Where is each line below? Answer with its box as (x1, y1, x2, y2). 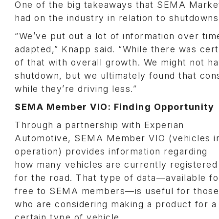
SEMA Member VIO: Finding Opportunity (15, 102, 214, 112)
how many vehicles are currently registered (15, 159, 218, 170)
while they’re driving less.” (15, 84, 137, 94)
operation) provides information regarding (15, 146, 208, 156)
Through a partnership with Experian (15, 120, 184, 130)
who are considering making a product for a (15, 199, 217, 209)
